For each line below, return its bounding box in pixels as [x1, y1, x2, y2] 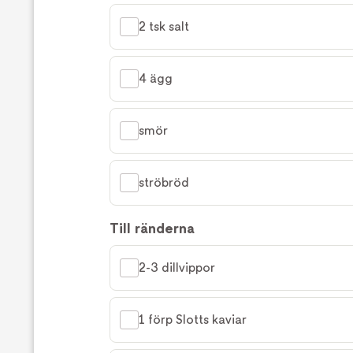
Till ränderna [110, 220, 195, 237]
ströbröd [139, 175, 189, 191]
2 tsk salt [139, 19, 189, 35]
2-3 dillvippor [139, 260, 215, 276]
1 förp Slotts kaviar [139, 312, 247, 328]
